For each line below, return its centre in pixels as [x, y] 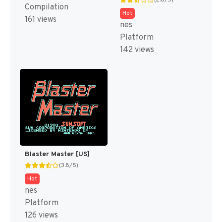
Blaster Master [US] [57, 154]
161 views [41, 20]
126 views [41, 215]
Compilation [47, 7]
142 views [137, 50]
